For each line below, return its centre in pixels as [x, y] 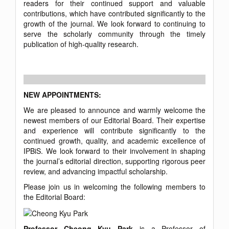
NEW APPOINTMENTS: [62, 94]
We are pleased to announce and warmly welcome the [114, 110]
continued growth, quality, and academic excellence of [114, 140]
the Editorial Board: [54, 197]
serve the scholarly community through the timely [114, 33]
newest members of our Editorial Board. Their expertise [114, 120]
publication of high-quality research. [81, 44]
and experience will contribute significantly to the [114, 130]
